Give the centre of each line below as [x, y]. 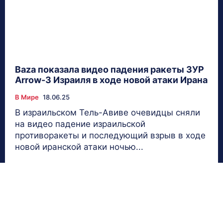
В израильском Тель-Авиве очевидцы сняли [108, 112]
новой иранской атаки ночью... [79, 147]
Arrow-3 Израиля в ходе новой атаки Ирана [111, 80]
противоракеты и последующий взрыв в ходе [110, 135]
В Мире [27, 97]
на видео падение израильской [80, 124]
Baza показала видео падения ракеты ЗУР [110, 69]
